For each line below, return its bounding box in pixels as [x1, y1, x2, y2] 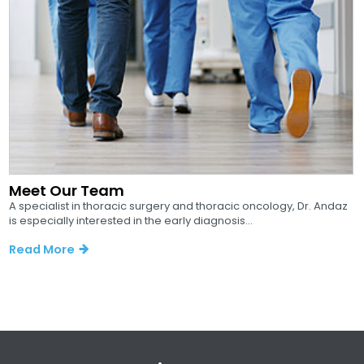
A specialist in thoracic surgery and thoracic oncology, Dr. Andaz [9, 198, 349, 214]
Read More [9, 240, 76, 258]
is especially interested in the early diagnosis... [9, 213, 253, 229]
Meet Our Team [9, 180, 125, 201]
